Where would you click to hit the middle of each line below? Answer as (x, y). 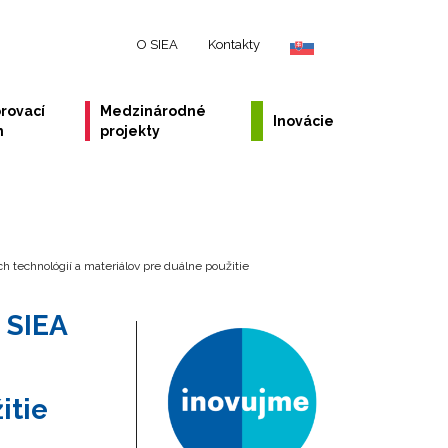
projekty (130, 131)
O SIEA (157, 44)
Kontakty (234, 44)
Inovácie (303, 121)
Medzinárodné (153, 111)
